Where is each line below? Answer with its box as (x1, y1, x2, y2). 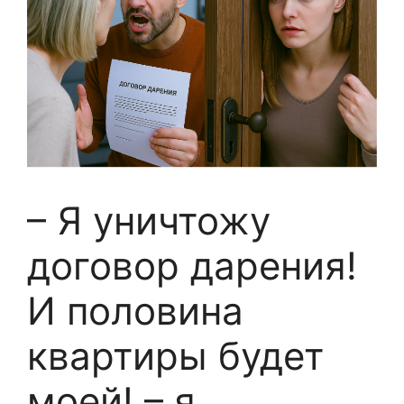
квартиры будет (27, 332, 324, 379)
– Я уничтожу (27, 197, 271, 243)
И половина (27, 287, 243, 334)
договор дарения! (27, 242, 357, 289)
